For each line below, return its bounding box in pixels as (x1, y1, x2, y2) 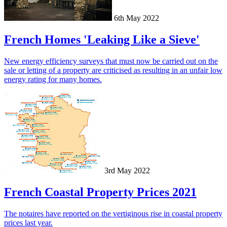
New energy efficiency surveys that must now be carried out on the (4, 56, 218, 65)
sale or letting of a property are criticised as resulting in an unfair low (4, 65, 222, 74)
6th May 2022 (114, 13, 159, 22)
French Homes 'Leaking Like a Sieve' (4, 32, 200, 46)
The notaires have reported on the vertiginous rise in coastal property (4, 209, 222, 218)
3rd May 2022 (104, 166, 150, 175)
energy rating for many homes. (4, 74, 102, 84)
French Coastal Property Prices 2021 (4, 185, 197, 199)
